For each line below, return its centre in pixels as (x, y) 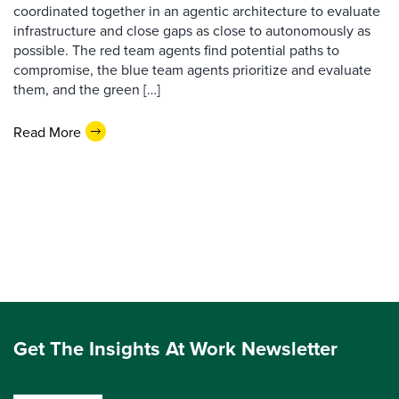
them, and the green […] (87, 90)
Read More (47, 131)
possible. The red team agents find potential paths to (176, 50)
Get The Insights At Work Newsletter (175, 349)
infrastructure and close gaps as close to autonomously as (192, 31)
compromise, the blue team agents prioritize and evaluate (192, 70)
